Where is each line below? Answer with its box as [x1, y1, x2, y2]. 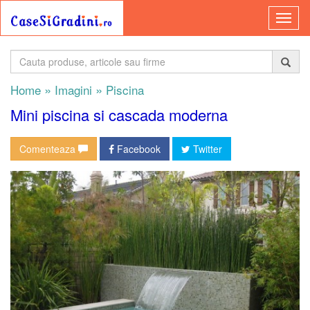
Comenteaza [19, 142, 78, 156]
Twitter [190, 142, 222, 156]
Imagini [51, 81, 92, 98]
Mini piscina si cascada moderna [10, 104, 228, 125]
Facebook [114, 142, 161, 156]
